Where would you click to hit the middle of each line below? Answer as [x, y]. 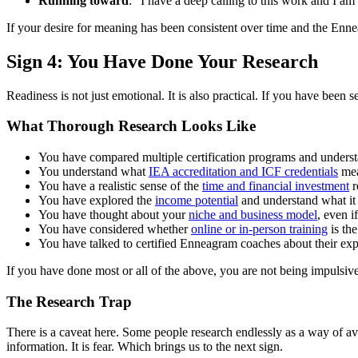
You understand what [93, 171]
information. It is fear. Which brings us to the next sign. [145, 347]
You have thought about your [113, 214]
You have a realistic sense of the [120, 185]
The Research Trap [69, 301]
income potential [197, 200]
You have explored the [97, 200]
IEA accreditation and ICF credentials [243, 171]
